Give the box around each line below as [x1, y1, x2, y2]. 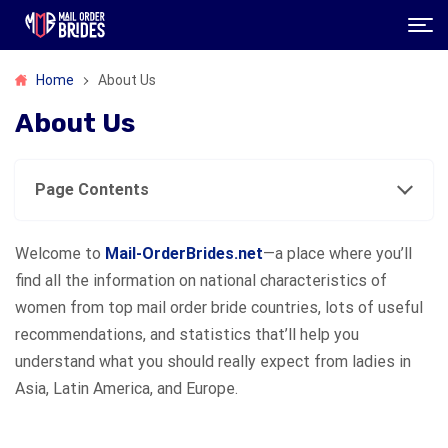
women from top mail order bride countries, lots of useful [15, 298, 423, 317]
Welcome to [15, 244, 105, 263]
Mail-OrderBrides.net [105, 244, 263, 263]
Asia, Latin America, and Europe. [15, 379, 238, 398]
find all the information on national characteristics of [15, 271, 387, 290]
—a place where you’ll [263, 244, 412, 263]
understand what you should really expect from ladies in [15, 352, 411, 371]
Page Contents [35, 180, 149, 199]
